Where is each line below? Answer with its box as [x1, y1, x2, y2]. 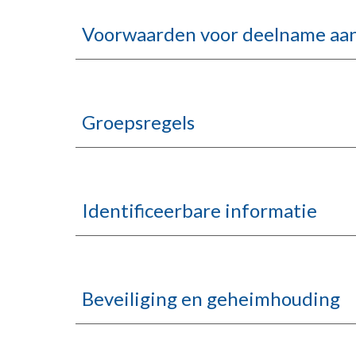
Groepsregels [81, 110, 195, 133]
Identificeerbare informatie [81, 199, 317, 222]
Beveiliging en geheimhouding [81, 287, 340, 310]
